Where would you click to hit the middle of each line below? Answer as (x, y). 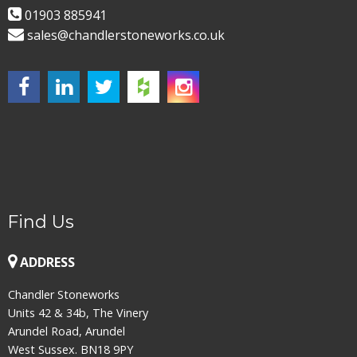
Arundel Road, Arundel (67, 331)
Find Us (41, 221)
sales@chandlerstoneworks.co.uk (126, 35)
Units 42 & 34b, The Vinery (78, 312)
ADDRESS (47, 262)
